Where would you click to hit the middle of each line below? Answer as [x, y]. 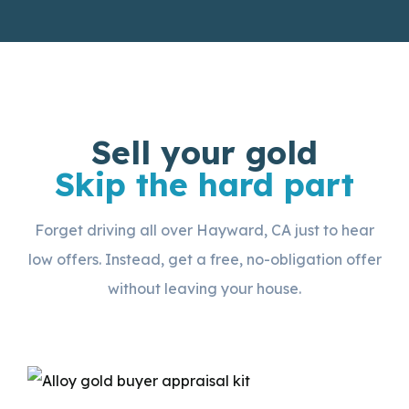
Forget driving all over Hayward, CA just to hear [204, 230]
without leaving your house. [204, 288]
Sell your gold [204, 152]
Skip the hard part [204, 184]
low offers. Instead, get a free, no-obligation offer [204, 259]
